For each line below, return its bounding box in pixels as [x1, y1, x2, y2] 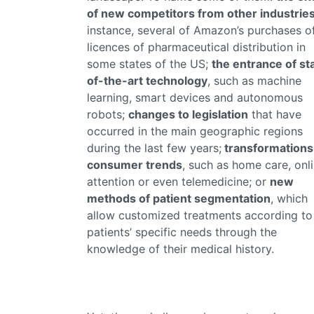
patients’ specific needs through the [87, 225, 277, 239]
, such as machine [207, 74, 301, 88]
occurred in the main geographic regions [87, 124, 303, 138]
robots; [87, 107, 128, 121]
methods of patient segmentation [87, 191, 271, 205]
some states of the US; [87, 57, 212, 71]
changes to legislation [128, 107, 248, 121]
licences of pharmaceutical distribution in [87, 40, 306, 54]
